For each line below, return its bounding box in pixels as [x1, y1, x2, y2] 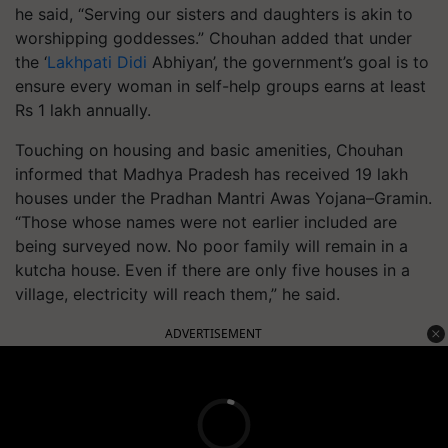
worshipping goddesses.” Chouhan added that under [15, 28, 412, 48]
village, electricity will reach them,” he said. [15, 284, 340, 304]
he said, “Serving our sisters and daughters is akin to [15, 4, 413, 24]
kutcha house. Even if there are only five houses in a [15, 260, 410, 280]
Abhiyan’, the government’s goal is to [147, 52, 429, 72]
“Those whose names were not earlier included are [15, 212, 397, 232]
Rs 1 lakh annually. [15, 100, 151, 120]
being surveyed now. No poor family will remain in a [15, 236, 408, 256]
